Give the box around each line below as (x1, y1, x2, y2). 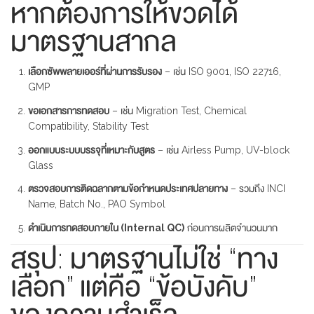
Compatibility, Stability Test (28, 120, 149, 132)
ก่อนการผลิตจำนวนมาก (184, 222, 278, 234)
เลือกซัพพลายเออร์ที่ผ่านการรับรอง (28, 65, 162, 77)
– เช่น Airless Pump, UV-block (155, 144, 289, 156)
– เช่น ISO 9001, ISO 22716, (162, 65, 281, 77)
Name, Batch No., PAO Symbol (28, 198, 165, 210)
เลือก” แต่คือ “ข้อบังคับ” (11, 270, 256, 303)
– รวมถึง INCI (228, 183, 285, 195)
